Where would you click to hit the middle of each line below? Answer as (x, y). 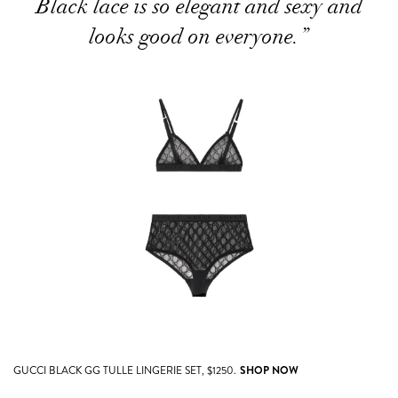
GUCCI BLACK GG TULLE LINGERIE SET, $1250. (125, 370)
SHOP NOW (269, 370)
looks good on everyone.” (199, 36)
